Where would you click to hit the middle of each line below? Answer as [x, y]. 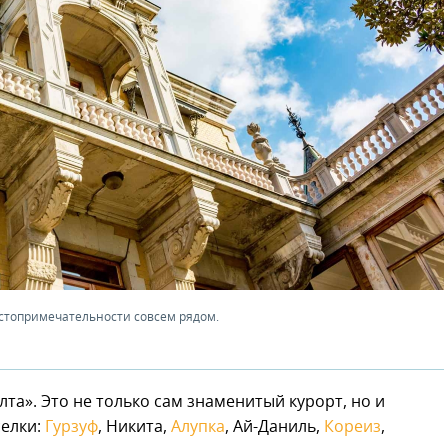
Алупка [198, 427]
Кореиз [352, 427]
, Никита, [134, 427]
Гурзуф [71, 427]
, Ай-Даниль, [274, 427]
